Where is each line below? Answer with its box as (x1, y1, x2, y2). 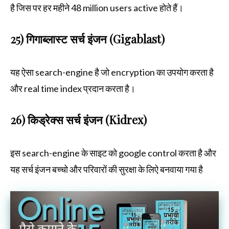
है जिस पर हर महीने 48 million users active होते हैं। (10, 2, 185, 14)
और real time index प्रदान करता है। (10, 83, 135, 95)
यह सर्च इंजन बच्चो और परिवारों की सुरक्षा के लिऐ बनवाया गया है (10, 164, 203, 175)
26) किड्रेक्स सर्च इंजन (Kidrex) (10, 112, 149, 128)
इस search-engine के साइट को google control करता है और (10, 147, 216, 159)
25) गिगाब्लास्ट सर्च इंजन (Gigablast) (10, 31, 165, 47)
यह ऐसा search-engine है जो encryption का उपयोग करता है (10, 66, 214, 78)
